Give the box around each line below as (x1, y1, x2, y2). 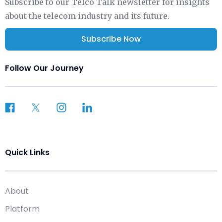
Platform (5, 203, 40, 215)
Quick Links (5, 146, 50, 158)
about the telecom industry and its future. (5, 10, 169, 21)
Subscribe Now (81, 33, 141, 45)
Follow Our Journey (5, 62, 84, 74)
